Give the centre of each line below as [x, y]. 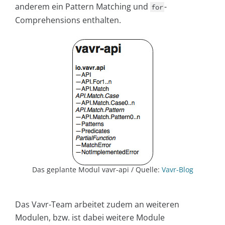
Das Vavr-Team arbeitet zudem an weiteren [97, 205]
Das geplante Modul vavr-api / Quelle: [97, 170]
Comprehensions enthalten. [68, 20]
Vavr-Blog [177, 170]
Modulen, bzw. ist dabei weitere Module [90, 218]
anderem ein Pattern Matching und [83, 7]
